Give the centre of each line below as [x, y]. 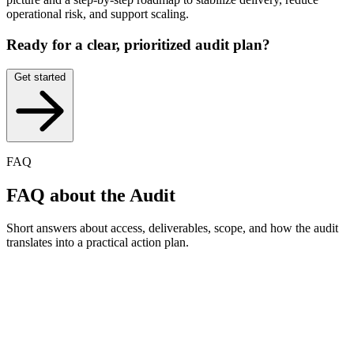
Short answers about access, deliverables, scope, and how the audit [172, 228]
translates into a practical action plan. [98, 243]
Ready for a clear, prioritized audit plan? [138, 44]
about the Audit [113, 195]
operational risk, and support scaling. [98, 14]
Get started [40, 77]
